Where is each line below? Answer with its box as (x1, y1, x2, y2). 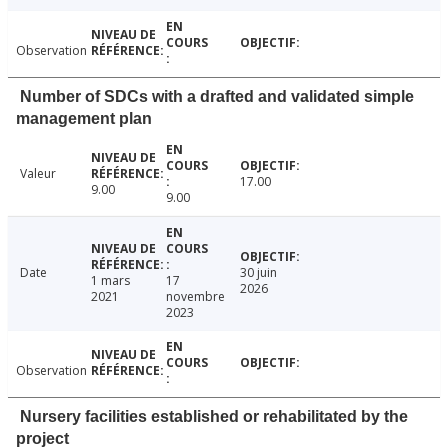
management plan (16, 110, 152, 128)
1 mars (90, 272, 130, 290)
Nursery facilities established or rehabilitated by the (20, 408, 408, 426)
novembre (165, 288, 225, 306)
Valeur (20, 165, 56, 183)
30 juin (240, 264, 278, 282)
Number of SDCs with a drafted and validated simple (20, 88, 414, 106)
